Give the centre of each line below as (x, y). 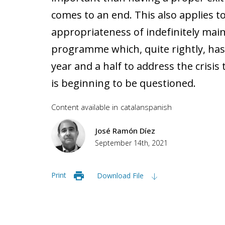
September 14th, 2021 (131, 143)
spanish (158, 107)
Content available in (85, 107)
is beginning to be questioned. (124, 83)
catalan (133, 107)
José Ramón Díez (125, 131)
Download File (121, 175)
